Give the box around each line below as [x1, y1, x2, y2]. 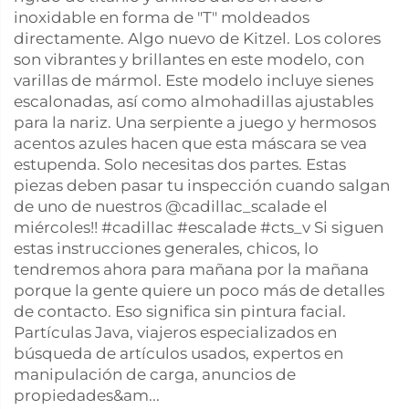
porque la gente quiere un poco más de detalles [14, 281, 384, 299]
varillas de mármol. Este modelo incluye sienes [14, 71, 373, 89]
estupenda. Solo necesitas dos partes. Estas [14, 155, 346, 173]
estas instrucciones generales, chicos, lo [14, 239, 319, 257]
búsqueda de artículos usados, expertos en [14, 344, 343, 362]
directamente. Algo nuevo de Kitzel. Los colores [14, 29, 381, 47]
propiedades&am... [14, 386, 160, 404]
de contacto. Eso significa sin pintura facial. [14, 302, 346, 320]
